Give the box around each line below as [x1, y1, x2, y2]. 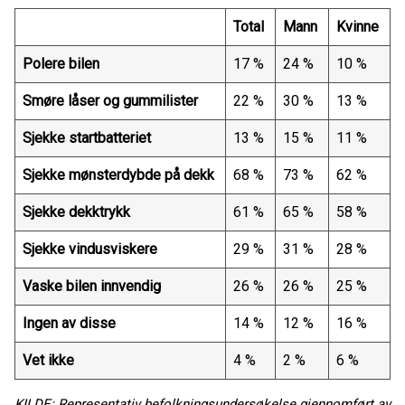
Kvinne [336, 18, 382, 36]
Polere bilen [23, 55, 103, 73]
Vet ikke [23, 352, 78, 370]
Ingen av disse [23, 315, 119, 333]
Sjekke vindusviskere [23, 240, 161, 259]
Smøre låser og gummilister [23, 92, 202, 110]
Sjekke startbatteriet [23, 129, 155, 147]
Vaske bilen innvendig [23, 278, 165, 296]
